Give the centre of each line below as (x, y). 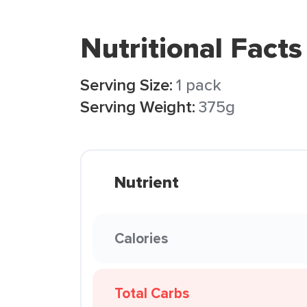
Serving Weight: (138, 107)
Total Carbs (152, 293)
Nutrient (147, 182)
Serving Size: (126, 85)
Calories (141, 238)
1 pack (199, 85)
